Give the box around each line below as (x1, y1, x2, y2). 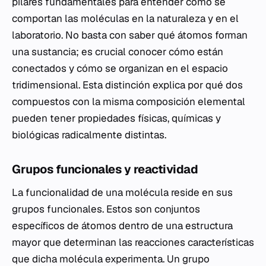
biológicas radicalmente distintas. (12, 128, 166, 141)
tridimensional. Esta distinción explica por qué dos (12, 78, 243, 91)
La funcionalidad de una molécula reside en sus (12, 186, 233, 199)
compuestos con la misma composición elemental (12, 95, 245, 108)
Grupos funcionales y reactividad (12, 161, 198, 177)
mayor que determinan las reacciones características (12, 236, 254, 249)
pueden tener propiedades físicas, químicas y (12, 112, 221, 125)
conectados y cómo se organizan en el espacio (12, 62, 228, 75)
